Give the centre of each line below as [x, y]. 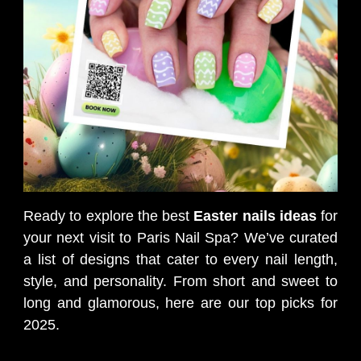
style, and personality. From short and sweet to [180, 281]
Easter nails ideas [255, 216]
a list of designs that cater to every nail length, [180, 259]
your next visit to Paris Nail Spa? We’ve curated [180, 237]
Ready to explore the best [109, 216]
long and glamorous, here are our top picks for [180, 303]
